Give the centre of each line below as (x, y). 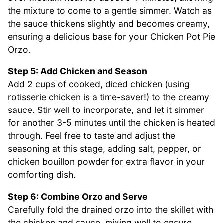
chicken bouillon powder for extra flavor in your (106, 162)
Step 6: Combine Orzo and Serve (78, 196)
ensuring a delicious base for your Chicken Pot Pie (111, 36)
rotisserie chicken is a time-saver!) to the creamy (109, 97)
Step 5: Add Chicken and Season (78, 71)
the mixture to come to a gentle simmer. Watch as (110, 10)
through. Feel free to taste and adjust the (92, 136)
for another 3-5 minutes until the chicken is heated (111, 123)
